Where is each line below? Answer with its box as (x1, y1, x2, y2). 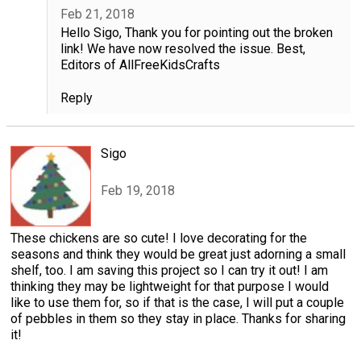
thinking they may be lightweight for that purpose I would (10, 278, 329, 294)
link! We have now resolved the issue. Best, (60, 40, 305, 56)
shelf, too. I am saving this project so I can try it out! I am (10, 262, 328, 278)
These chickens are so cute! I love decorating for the (10, 230, 307, 246)
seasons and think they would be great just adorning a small (10, 246, 346, 262)
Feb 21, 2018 (60, 6, 135, 22)
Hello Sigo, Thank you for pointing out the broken (60, 24, 333, 40)
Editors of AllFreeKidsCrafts (60, 56, 220, 73)
